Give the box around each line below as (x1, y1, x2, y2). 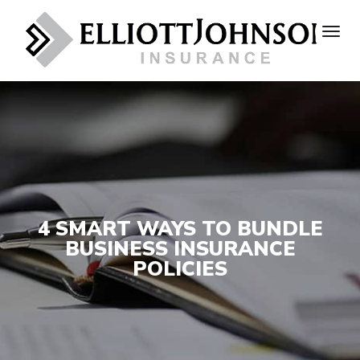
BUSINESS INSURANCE (64, 235, 296, 264)
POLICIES (133, 256, 227, 284)
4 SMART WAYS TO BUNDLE (37, 215, 323, 243)
